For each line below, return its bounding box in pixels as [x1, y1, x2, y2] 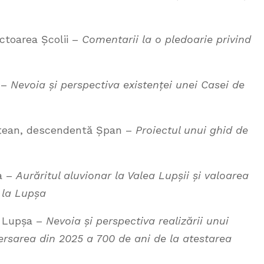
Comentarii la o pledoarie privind [82, 33, 251, 45]
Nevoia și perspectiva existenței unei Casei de [11, 78, 245, 91]
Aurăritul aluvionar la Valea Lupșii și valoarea [16, 169, 249, 181]
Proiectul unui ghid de [136, 124, 248, 136]
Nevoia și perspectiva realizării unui [46, 214, 229, 227]
